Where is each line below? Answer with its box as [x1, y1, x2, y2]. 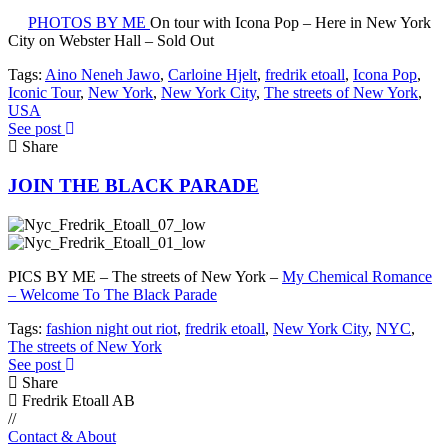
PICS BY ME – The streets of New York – [8, 267, 282, 285]
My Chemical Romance [282, 267, 432, 285]
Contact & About [8, 427, 116, 445]
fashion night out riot [46, 319, 177, 337]
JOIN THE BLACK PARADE [8, 175, 259, 197]
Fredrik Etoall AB [18, 391, 135, 409]
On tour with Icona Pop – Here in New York [150, 14, 431, 32]
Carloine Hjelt [168, 66, 257, 84]
